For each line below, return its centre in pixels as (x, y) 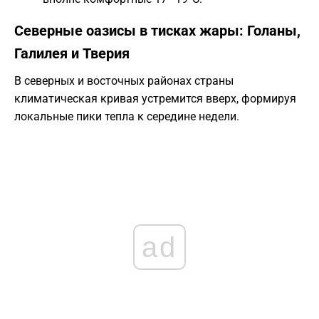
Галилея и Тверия (72, 54)
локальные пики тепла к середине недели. (127, 117)
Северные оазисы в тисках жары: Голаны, (157, 31)
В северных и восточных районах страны (124, 81)
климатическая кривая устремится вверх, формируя (155, 99)
